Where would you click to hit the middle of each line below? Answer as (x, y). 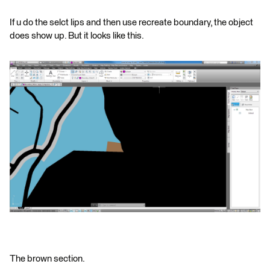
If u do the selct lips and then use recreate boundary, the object (131, 23)
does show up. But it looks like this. (77, 36)
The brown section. (47, 259)
